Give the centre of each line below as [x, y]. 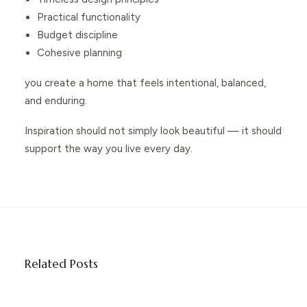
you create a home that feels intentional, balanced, [145, 83]
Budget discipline [77, 35]
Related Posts [61, 264]
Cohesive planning [79, 52]
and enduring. [56, 100]
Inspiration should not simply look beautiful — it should [153, 131]
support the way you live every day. [109, 148]
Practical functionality [89, 17]
